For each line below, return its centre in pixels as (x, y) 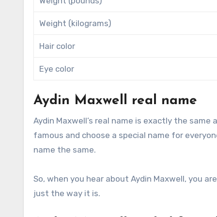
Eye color (57, 69)
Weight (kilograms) (76, 23)
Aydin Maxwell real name (115, 101)
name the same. (65, 149)
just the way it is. (67, 193)
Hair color (57, 46)
